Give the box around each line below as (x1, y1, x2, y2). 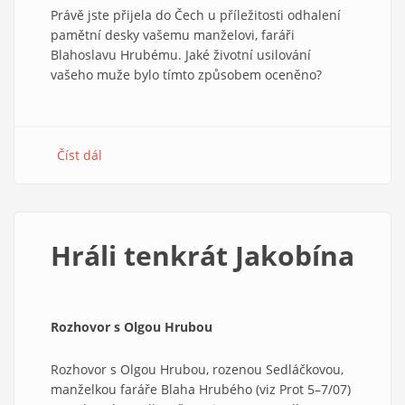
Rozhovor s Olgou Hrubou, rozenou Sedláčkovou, (51, 360, 344, 378)
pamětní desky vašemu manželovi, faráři (51, 25, 295, 43)
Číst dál (57, 146, 102, 164)
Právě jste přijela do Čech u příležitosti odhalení (51, 5, 341, 24)
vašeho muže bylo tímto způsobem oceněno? (51, 65, 322, 83)
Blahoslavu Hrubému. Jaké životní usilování (51, 45, 311, 63)
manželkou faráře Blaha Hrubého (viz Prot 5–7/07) (51, 380, 351, 398)
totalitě (102, 225, 145, 243)
